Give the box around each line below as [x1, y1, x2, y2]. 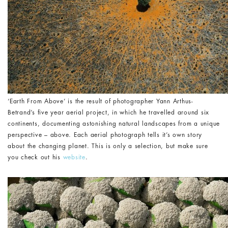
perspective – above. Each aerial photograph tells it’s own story [8, 132, 202, 138]
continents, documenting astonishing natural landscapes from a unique [8, 121, 220, 127]
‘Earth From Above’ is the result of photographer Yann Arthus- [8, 98, 193, 104]
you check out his [8, 154, 63, 160]
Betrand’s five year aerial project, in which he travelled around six [8, 109, 209, 116]
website [63, 154, 85, 160]
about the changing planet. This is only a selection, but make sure [8, 143, 208, 149]
